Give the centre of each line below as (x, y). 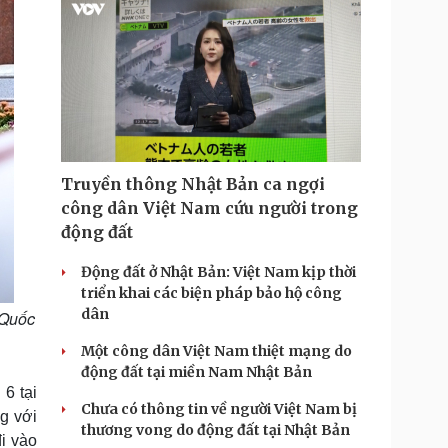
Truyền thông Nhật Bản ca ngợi (193, 184)
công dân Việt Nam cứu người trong (209, 208)
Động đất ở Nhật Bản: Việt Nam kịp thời (218, 272)
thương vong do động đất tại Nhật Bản (215, 430)
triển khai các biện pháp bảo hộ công (211, 293)
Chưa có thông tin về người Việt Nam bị (219, 409)
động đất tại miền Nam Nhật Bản (196, 372)
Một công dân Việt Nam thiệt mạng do (216, 351)
